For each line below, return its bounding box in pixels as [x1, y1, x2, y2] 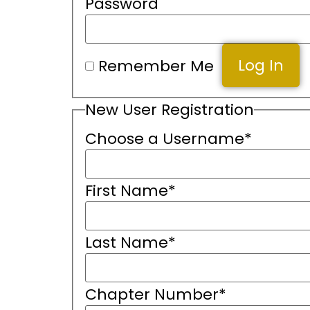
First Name [84, 179, 168, 201]
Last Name [84, 231, 168, 253]
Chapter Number [84, 283, 219, 305]
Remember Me [98, 55, 214, 77]
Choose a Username [84, 127, 244, 149]
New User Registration [84, 99, 254, 121]
